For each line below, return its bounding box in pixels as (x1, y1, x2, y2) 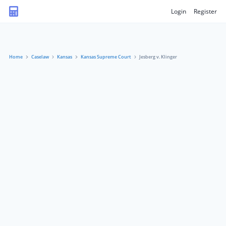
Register (194, 7, 217, 16)
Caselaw (31, 53, 49, 60)
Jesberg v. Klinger (139, 53, 177, 60)
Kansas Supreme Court (80, 53, 131, 60)
